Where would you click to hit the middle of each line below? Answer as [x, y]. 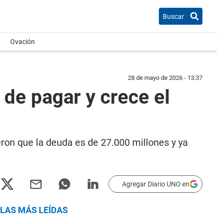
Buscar [173, 16]
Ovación [23, 42]
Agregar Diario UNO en [156, 184]
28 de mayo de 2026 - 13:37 [165, 78]
